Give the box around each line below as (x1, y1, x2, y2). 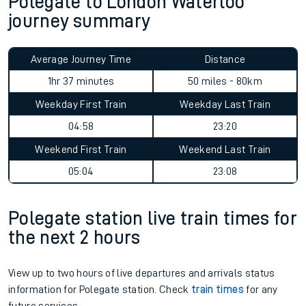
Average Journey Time (31, 54, 131, 65)
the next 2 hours (8, 228, 141, 247)
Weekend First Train (35, 144, 127, 155)
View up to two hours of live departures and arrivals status (8, 268, 275, 279)
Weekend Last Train (179, 144, 271, 155)
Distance (204, 54, 246, 65)
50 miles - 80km (187, 76, 263, 87)
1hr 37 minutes (47, 76, 115, 87)
